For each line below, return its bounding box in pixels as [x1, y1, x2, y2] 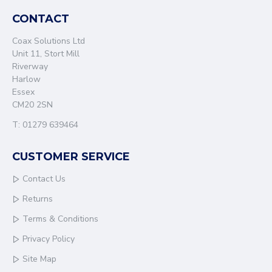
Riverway [12, 61, 48, 72]
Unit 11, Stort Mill [12, 48, 80, 59]
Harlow [12, 73, 41, 85]
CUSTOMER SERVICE [12, 150, 130, 163]
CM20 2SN [12, 99, 53, 110]
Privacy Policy [22, 233, 75, 245]
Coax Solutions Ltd [12, 35, 85, 47]
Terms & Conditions [22, 213, 98, 225]
